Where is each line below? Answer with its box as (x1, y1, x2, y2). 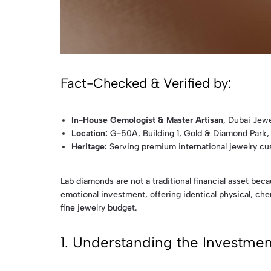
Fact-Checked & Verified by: (60, 75, 231, 92)
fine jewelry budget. (60, 202, 137, 213)
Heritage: (71, 141, 108, 152)
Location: (71, 128, 108, 139)
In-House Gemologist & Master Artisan (71, 114, 224, 125)
